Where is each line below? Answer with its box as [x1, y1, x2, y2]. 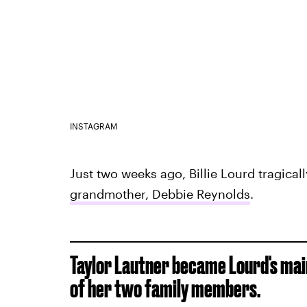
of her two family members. [69, 273, 260, 302]
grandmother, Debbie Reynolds [69, 186, 250, 201]
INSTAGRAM [69, 121, 117, 131]
